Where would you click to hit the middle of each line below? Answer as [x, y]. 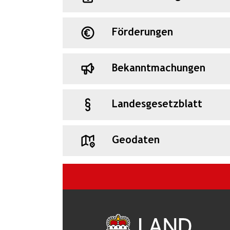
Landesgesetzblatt [157, 104]
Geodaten [136, 140]
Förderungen [142, 32]
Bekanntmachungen [159, 68]
